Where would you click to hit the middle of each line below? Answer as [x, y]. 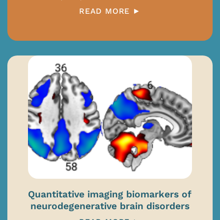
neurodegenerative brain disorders [110, 206]
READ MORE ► [110, 11]
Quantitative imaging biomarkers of [110, 194]
